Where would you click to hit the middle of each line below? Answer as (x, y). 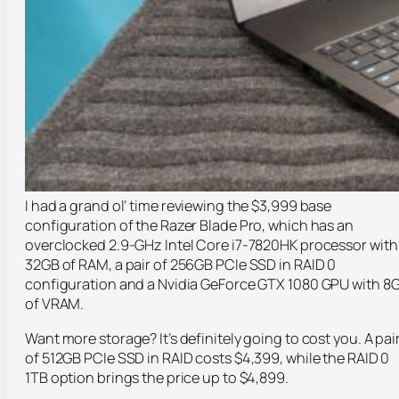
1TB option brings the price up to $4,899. (157, 377)
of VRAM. (55, 304)
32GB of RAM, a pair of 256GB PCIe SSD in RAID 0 (181, 265)
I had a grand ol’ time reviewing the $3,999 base (179, 206)
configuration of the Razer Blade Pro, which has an (189, 226)
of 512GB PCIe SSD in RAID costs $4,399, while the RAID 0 (208, 358)
